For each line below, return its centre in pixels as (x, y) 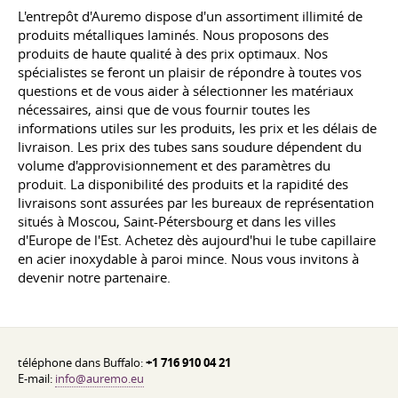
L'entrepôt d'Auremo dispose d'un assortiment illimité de (190, 16)
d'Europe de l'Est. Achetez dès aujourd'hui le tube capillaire (197, 239)
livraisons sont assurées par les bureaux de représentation (196, 202)
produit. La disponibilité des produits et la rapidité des (183, 183)
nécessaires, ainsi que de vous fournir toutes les (164, 109)
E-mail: (36, 378)
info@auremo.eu (99, 378)
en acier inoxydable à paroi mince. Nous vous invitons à (188, 258)
